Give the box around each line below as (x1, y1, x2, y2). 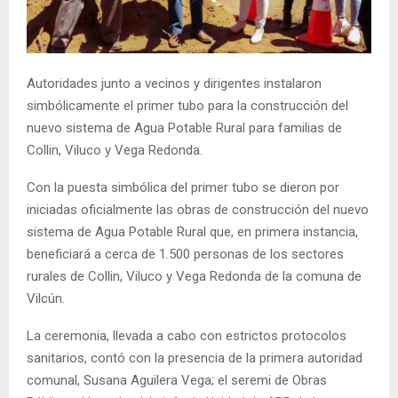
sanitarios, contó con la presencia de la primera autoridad (27, 350, 362, 367)
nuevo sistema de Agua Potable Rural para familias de (27, 120, 342, 137)
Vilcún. (27, 291, 65, 307)
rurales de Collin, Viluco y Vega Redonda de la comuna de (27, 268, 362, 285)
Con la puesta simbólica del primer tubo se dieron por (27, 179, 339, 196)
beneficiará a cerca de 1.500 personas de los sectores (27, 246, 344, 263)
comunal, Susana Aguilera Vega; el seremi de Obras (27, 372, 327, 389)
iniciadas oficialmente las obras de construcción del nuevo (27, 202, 369, 219)
